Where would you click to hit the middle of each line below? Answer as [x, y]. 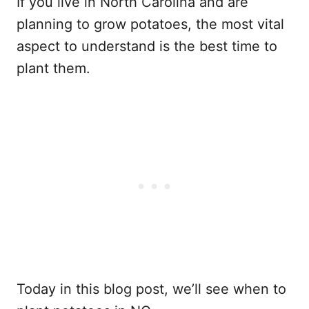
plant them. [53, 68]
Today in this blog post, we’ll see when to [151, 289]
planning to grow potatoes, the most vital [150, 24]
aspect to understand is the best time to [147, 46]
